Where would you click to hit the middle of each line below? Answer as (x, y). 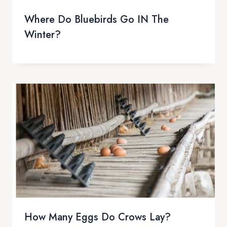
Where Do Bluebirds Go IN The (97, 19)
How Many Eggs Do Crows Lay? (98, 217)
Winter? (43, 34)
